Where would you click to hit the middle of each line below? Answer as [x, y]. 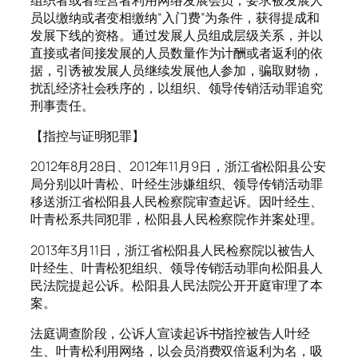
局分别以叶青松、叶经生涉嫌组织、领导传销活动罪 [177, 184]
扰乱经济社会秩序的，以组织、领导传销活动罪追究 [177, 88]
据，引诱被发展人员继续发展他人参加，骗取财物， [177, 70]
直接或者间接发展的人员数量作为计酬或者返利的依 [177, 52]
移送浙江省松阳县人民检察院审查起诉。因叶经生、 [177, 202]
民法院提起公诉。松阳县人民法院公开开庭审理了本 [177, 285]
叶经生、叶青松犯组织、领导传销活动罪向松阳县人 [177, 267]
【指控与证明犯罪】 [88, 136]
